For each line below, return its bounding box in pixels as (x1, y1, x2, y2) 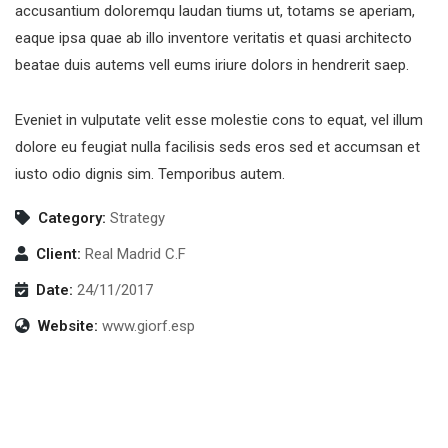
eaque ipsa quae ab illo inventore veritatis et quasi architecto (15, 29, 412, 47)
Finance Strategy (37, 327, 200, 352)
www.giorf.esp (102, 317, 195, 335)
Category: (38, 209, 106, 227)
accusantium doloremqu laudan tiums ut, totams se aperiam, (15, 2, 415, 20)
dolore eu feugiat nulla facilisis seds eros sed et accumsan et (15, 138, 420, 156)
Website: (38, 317, 98, 335)
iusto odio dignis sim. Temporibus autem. (15, 165, 285, 183)
